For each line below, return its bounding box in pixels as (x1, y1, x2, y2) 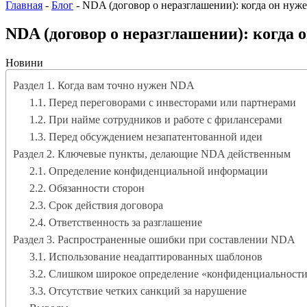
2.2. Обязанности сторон (29, 182, 145, 195)
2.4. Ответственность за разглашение (29, 217, 202, 229)
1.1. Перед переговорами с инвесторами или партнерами (29, 97, 296, 109)
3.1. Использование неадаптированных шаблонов (29, 251, 262, 263)
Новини (5, 57, 43, 69)
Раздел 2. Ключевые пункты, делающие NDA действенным (13, 148, 291, 160)
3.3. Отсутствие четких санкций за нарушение (29, 285, 247, 297)
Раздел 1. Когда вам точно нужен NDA (13, 79, 195, 92)
